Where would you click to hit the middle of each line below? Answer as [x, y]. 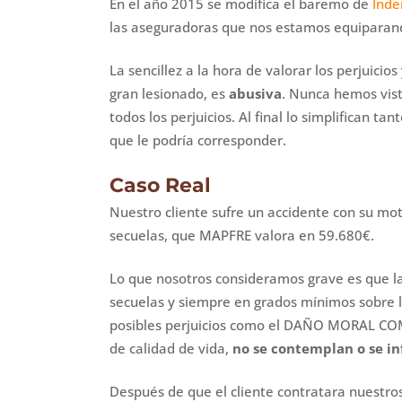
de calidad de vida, [171, 348]
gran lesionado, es [169, 93]
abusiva [255, 93]
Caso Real [160, 185]
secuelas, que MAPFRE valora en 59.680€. [242, 235]
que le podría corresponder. [198, 140]
